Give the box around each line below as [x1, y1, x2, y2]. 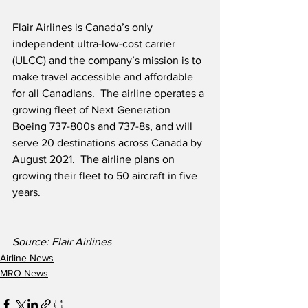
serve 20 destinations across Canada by [12, 137, 205, 149]
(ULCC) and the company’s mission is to [12, 54, 204, 67]
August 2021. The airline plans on [12, 153, 177, 166]
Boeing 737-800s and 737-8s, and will [12, 120, 195, 133]
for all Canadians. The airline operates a [12, 87, 207, 100]
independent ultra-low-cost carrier [12, 38, 178, 50]
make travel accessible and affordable [12, 71, 196, 83]
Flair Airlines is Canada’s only [12, 21, 155, 34]
